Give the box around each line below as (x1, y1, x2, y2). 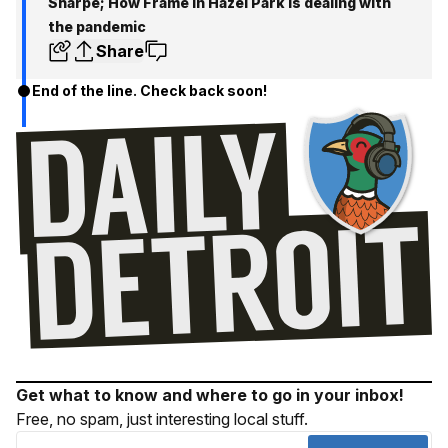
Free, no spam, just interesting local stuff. (16, 408, 308, 429)
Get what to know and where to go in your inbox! (16, 384, 404, 405)
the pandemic (48, 18, 146, 36)
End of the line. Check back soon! (32, 82, 267, 100)
